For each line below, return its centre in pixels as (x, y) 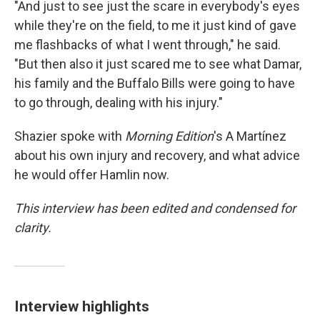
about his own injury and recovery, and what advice (157, 155)
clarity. (33, 227)
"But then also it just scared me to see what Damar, (158, 64)
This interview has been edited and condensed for (155, 208)
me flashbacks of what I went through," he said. (147, 45)
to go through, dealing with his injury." (119, 102)
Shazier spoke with (70, 136)
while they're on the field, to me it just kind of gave (155, 25)
